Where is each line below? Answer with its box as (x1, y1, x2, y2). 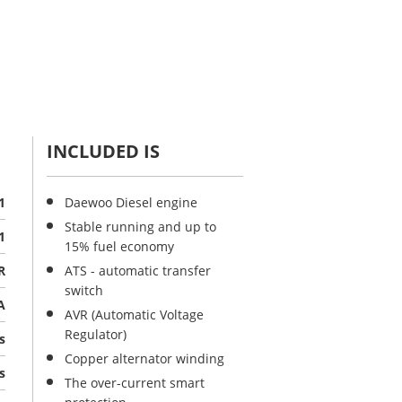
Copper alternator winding (65, 350, 224, 367)
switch (65, 282, 103, 299)
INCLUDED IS (47, 139, 160, 163)
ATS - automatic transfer (65, 262, 211, 279)
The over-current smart (65, 374, 205, 391)
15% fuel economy (65, 238, 174, 255)
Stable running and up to (65, 218, 216, 235)
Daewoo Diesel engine (65, 194, 197, 211)
